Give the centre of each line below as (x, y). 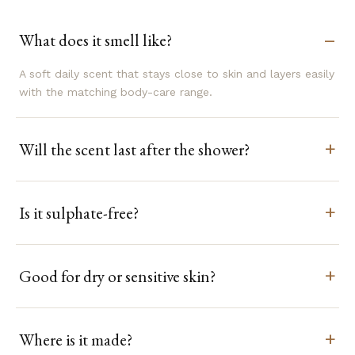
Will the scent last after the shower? (134, 149)
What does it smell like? (95, 40)
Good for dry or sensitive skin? (117, 276)
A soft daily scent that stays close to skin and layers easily (177, 74)
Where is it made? (76, 339)
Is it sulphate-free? (79, 212)
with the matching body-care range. (116, 92)
